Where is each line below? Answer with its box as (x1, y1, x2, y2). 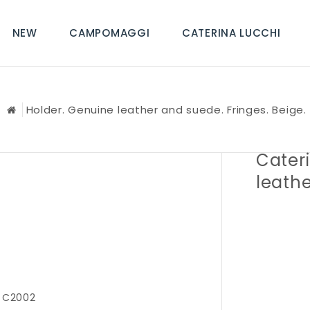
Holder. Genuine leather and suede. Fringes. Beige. (26, 102, 307, 117)
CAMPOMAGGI (69, 26, 150, 40)
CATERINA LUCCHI (182, 26, 281, 40)
